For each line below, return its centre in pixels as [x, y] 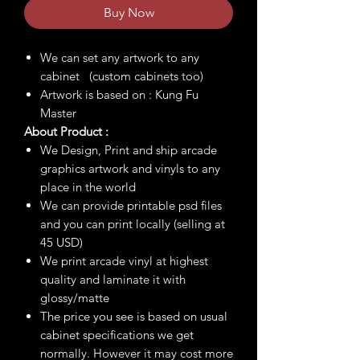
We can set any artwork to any [120, 58]
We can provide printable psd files [131, 206]
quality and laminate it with [113, 280]
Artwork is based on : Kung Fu [119, 95]
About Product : [66, 132]
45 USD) [61, 243]
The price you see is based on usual [134, 317]
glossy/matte [75, 298]
